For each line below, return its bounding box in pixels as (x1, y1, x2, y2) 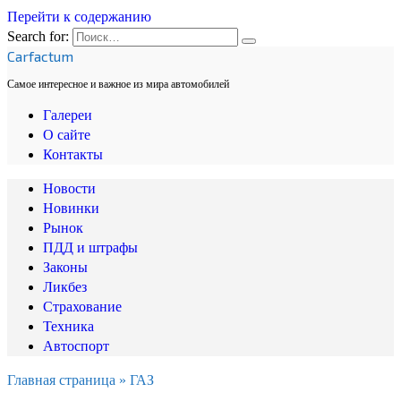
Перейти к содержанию (7, 9, 151, 24)
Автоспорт (43, 338, 109, 354)
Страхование (43, 299, 122, 314)
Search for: (7, 29, 69, 44)
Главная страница (7, 372, 115, 388)
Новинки (43, 200, 99, 216)
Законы (43, 260, 88, 275)
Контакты (43, 147, 103, 162)
